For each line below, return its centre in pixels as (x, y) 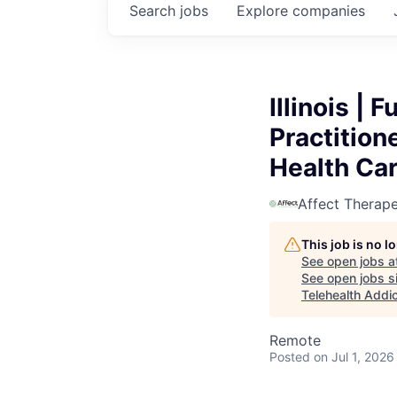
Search (155, 11)
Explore (265, 11)
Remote (295, 340)
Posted (290, 357)
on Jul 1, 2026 (354, 357)
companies (329, 11)
